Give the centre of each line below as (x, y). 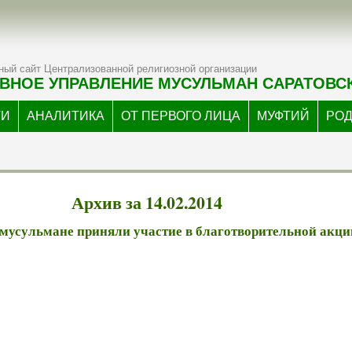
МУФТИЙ (283, 116)
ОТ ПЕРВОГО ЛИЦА (181, 116)
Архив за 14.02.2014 (147, 202)
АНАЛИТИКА (66, 116)
